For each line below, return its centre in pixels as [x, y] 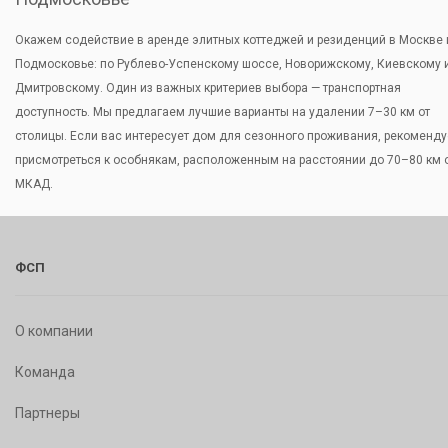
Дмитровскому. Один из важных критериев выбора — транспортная [208, 88]
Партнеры [47, 413]
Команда [45, 372]
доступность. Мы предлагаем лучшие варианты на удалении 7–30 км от [222, 112]
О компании [54, 331]
